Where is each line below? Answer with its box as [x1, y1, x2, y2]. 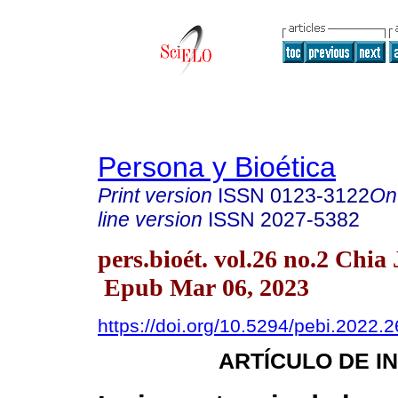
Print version [98, 184, 212, 207]
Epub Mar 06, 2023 [98, 273, 309, 301]
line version [98, 208, 203, 231]
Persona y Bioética [98, 151, 336, 183]
